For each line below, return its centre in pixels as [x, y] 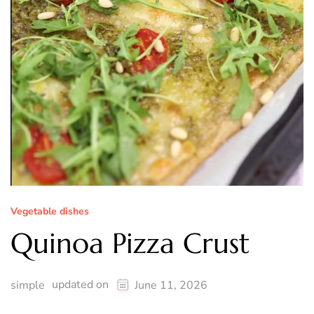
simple [28, 286]
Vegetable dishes [50, 212]
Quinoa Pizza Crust [130, 244]
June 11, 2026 [171, 286]
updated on [82, 285]
